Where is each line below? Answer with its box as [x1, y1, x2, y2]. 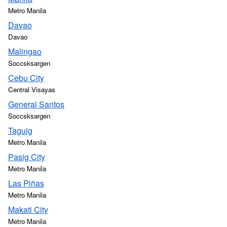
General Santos [8, 98, 64, 110]
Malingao [8, 46, 42, 57]
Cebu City [8, 72, 44, 84]
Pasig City [8, 151, 45, 163]
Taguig [8, 125, 32, 136]
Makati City [8, 204, 48, 215]
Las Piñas [8, 177, 44, 189]
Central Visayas [8, 85, 55, 94]
